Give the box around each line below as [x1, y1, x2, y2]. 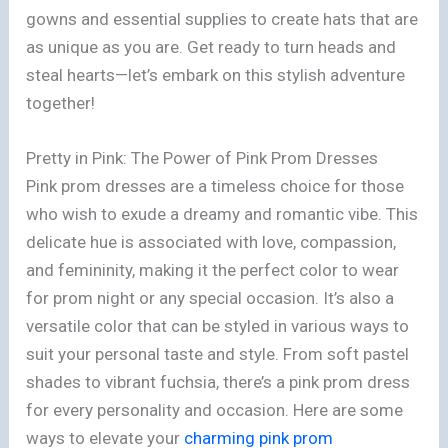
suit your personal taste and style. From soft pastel [26, 343, 410, 364]
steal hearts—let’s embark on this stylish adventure [26, 64, 406, 85]
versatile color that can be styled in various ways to [26, 315, 410, 336]
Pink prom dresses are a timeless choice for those [26, 175, 405, 196]
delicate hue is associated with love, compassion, [26, 231, 397, 252]
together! [26, 92, 96, 113]
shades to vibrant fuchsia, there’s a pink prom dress [26, 371, 411, 392]
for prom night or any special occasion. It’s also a [26, 287, 395, 308]
